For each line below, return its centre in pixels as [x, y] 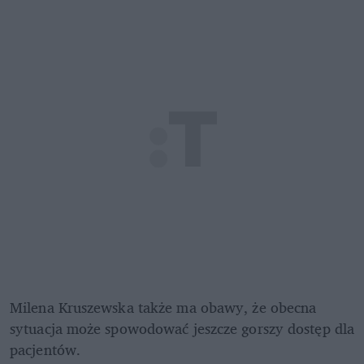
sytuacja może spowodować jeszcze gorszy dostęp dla [182, 328]
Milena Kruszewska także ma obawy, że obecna [163, 307]
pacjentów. [45, 349]
